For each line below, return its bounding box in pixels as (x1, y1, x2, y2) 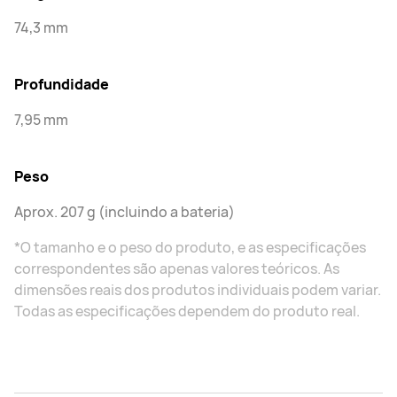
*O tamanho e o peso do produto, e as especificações (14, 237, 366, 257)
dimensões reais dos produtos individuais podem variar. (14, 280, 381, 300)
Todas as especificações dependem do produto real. (14, 301, 360, 321)
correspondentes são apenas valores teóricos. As (14, 259, 339, 278)
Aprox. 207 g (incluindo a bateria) (14, 202, 235, 222)
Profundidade (14, 74, 109, 94)
